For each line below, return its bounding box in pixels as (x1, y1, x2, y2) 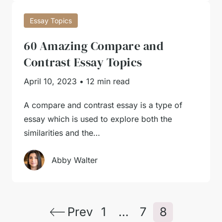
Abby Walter (52, 155, 98, 165)
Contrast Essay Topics (24, 54, 142, 70)
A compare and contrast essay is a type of (24, 100, 182, 110)
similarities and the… (24, 128, 100, 138)
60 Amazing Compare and (24, 38, 164, 54)
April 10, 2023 (24, 76, 77, 86)
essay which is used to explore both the (24, 114, 172, 124)
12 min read (86, 76, 130, 86)
